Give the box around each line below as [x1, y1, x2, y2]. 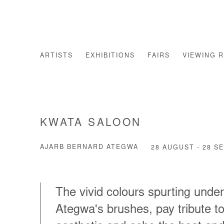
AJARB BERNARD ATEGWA [40, 144, 138, 150]
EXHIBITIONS [85, 53, 135, 59]
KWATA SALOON [40, 118, 141, 129]
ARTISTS [40, 53, 73, 59]
